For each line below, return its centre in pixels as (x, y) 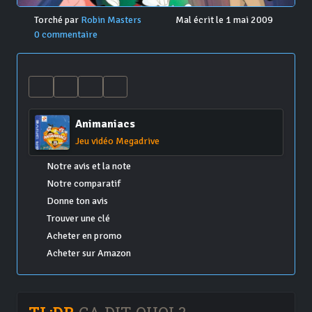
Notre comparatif (83, 184)
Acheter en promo (84, 236)
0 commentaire (65, 35)
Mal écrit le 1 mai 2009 (223, 20)
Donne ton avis (77, 201)
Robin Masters (112, 20)
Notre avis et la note (88, 166)
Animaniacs (105, 124)
